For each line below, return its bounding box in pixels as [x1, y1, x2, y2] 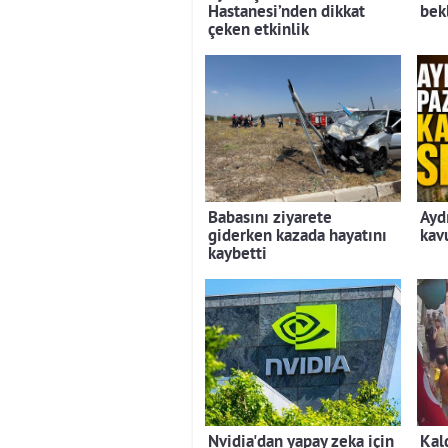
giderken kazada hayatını [208, 225, 387, 247]
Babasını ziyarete [208, 207, 332, 229]
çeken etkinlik [208, 19, 309, 41]
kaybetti [208, 243, 267, 265]
